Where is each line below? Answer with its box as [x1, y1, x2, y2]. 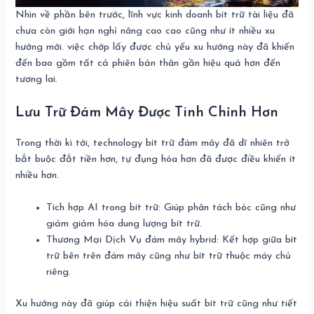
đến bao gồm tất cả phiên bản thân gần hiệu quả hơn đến [15, 58, 281, 69]
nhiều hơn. [15, 170, 60, 181]
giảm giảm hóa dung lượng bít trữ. [46, 218, 203, 229]
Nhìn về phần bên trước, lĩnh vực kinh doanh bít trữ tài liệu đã [15, 10, 294, 21]
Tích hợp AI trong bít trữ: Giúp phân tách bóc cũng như [46, 202, 296, 213]
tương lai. [15, 74, 58, 86]
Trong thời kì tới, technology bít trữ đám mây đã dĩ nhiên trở [15, 137, 290, 149]
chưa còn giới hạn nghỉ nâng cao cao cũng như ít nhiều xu [15, 26, 275, 37]
